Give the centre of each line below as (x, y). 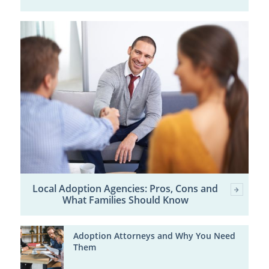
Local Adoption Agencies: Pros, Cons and (125, 188)
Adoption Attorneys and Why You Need (154, 236)
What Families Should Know (125, 200)
